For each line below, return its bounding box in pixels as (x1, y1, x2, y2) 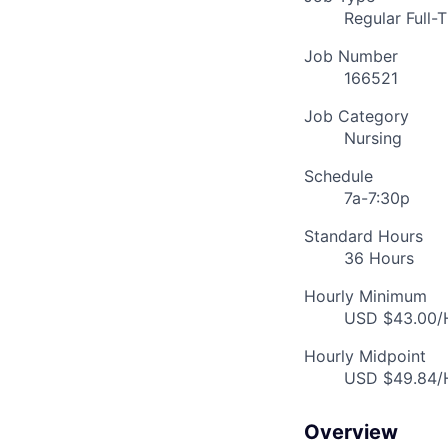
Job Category (304, 106, 409, 127)
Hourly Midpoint (304, 346, 426, 367)
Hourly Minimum (304, 286, 427, 307)
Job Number (304, 46, 398, 67)
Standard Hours (304, 226, 423, 247)
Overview (304, 420, 398, 445)
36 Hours (344, 248, 414, 269)
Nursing (344, 128, 402, 149)
